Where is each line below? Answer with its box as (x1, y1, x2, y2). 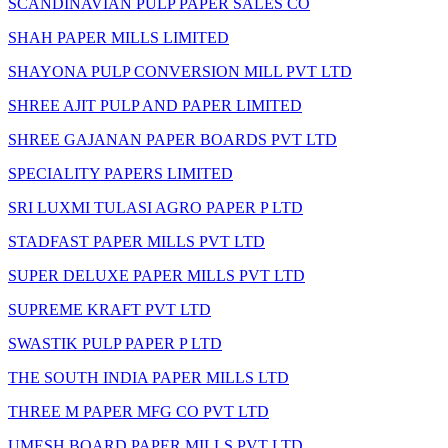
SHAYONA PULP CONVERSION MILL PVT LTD (8, 62, 352, 80)
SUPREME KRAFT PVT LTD (8, 300, 211, 318)
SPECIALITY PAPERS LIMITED (8, 164, 233, 182)
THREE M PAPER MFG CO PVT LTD (8, 402, 269, 420)
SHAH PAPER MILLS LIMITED (8, 28, 229, 46)
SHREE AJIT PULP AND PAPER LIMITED (8, 96, 302, 114)
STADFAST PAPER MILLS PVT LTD (8, 232, 265, 250)
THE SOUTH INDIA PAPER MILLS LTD (8, 368, 289, 386)
